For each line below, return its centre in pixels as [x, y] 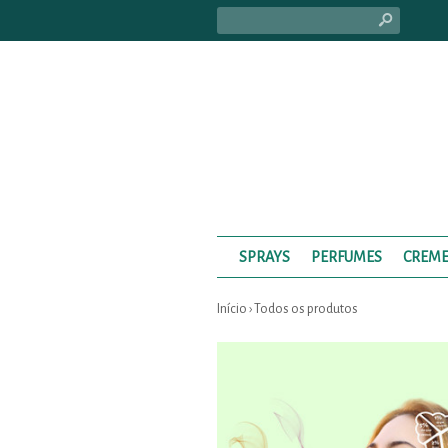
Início [232, 309]
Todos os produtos [306, 309]
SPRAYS [264, 257]
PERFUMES [346, 257]
